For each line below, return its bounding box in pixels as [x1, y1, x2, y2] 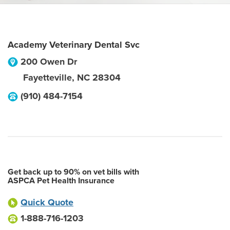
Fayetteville [23, 72, 72, 83]
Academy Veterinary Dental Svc [8, 39, 140, 50]
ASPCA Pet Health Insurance [8, 176, 114, 186]
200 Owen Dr [21, 56, 77, 67]
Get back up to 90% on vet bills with [8, 167, 139, 177]
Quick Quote [21, 197, 73, 208]
